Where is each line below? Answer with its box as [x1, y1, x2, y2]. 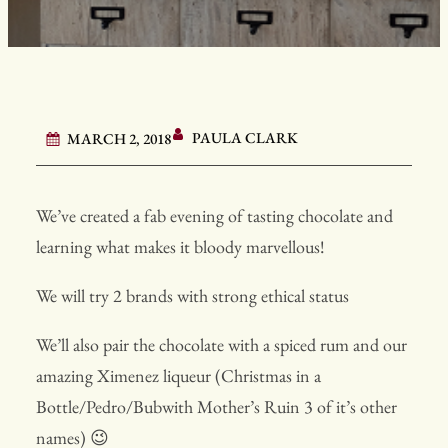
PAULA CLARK [192, 127, 298, 147]
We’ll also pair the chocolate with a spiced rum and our [36, 333, 407, 357]
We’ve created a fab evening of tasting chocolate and [36, 204, 393, 228]
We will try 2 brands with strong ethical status [36, 284, 349, 308]
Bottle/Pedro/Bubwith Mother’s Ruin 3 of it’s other [36, 395, 397, 419]
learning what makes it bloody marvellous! [36, 235, 325, 259]
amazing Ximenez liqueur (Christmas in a [36, 364, 321, 388]
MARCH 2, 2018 [67, 129, 171, 149]
